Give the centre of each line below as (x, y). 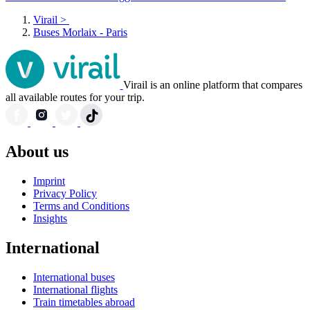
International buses (74, 277)
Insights (50, 219)
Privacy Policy (65, 194)
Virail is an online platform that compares (212, 85)
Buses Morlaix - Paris (80, 33)
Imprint (49, 181)
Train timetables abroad (84, 302)
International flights (75, 289)
